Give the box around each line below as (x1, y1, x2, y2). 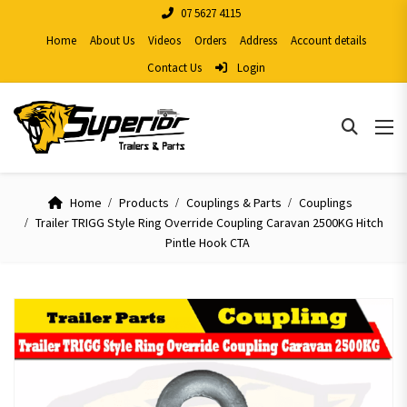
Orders (194, 33, 226, 48)
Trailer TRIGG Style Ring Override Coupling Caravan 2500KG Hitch (35, 213, 383, 231)
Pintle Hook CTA (164, 233, 250, 251)
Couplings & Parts (186, 194, 282, 211)
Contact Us (147, 60, 202, 75)
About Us (90, 33, 134, 48)
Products (119, 194, 169, 211)
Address (240, 33, 277, 48)
